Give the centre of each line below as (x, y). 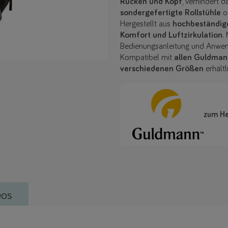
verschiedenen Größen (162, 69)
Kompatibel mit (147, 58)
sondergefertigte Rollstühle (170, 13)
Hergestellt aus (146, 24)
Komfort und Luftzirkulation (171, 36)
